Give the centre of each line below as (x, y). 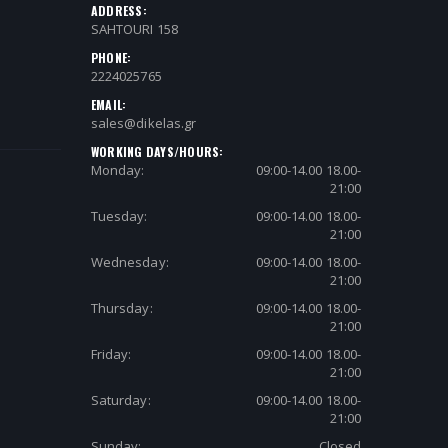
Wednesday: (129, 262)
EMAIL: (108, 105)
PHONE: (111, 58)
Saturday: (120, 400)
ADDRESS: (118, 11)
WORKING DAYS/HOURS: (157, 152)
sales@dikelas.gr (143, 123)
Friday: (111, 354)
